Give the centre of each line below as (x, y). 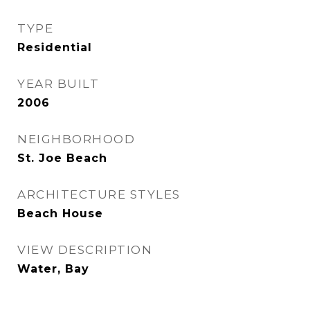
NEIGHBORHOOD (76, 139)
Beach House (60, 213)
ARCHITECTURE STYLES (99, 194)
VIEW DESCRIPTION (85, 249)
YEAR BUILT (58, 83)
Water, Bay (53, 268)
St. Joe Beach (62, 158)
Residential (55, 47)
